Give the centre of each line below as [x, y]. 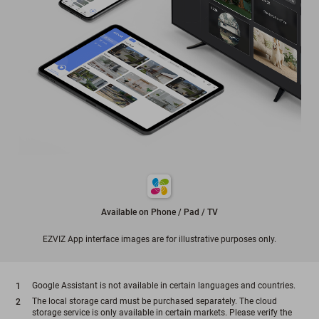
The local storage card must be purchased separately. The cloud [154, 302]
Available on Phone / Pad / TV [159, 213]
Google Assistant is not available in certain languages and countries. [163, 286]
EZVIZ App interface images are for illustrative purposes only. [159, 240]
